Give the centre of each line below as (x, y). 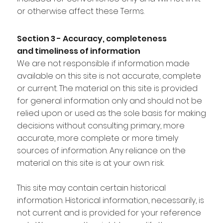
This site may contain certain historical (91, 188)
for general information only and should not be (109, 101)
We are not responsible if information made (103, 63)
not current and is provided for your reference (109, 213)
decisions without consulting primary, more (101, 125)
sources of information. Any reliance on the (101, 150)
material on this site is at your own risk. (90, 163)
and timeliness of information (78, 51)
